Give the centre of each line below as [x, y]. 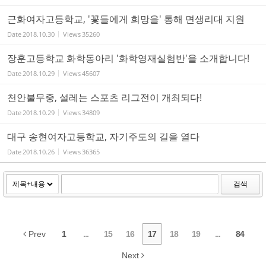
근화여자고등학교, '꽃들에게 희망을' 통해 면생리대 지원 [126, 19]
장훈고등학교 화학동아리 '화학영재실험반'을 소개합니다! [128, 58]
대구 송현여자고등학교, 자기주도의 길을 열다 [103, 136]
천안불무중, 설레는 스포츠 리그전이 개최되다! [104, 97]
